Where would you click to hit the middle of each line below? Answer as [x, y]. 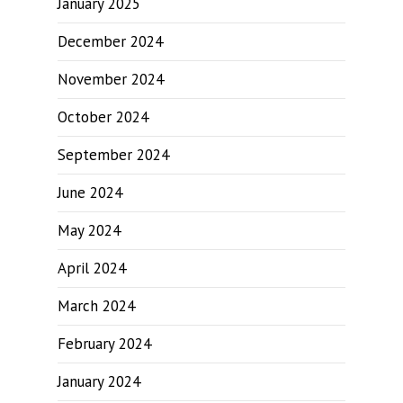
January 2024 [99, 381]
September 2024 [113, 154]
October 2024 [103, 116]
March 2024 [96, 305]
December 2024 [110, 41]
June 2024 [90, 192]
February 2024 [104, 343]
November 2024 [111, 79]
